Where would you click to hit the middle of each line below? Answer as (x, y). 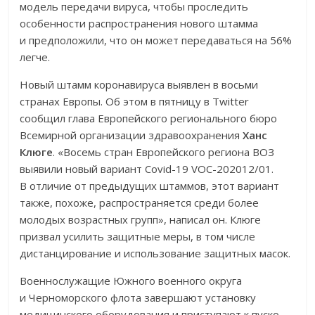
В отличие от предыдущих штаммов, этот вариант (150, 186)
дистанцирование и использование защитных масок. (155, 253)
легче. (35, 57)
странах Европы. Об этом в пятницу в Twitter (135, 102)
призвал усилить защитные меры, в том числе (138, 237)
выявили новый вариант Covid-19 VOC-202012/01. (147, 169)
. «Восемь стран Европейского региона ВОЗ (164, 152)
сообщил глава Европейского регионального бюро (149, 118)
